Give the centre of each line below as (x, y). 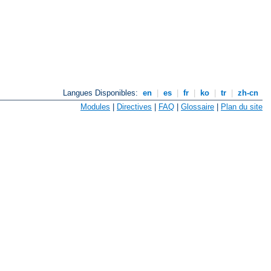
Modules (95, 106)
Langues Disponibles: (102, 93)
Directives (134, 106)
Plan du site (242, 106)
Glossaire (198, 106)
